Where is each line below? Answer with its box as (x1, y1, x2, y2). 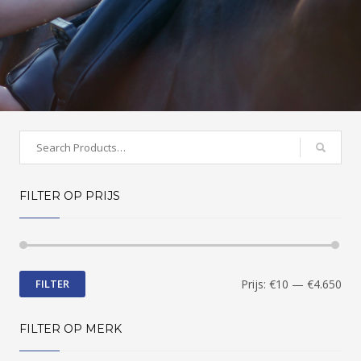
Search (19, 131, 56, 147)
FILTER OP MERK (19, 321, 122, 336)
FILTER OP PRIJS (19, 188, 120, 203)
